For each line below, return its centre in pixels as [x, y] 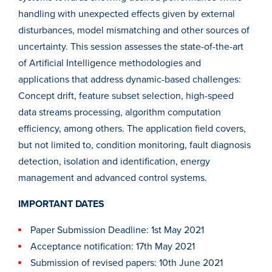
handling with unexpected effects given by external [127, 14]
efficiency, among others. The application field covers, [132, 129]
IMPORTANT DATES [61, 204]
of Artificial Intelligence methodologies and [110, 63]
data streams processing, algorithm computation [120, 113]
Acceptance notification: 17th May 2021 [113, 247]
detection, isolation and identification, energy [114, 162]
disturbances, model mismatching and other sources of [134, 31]
